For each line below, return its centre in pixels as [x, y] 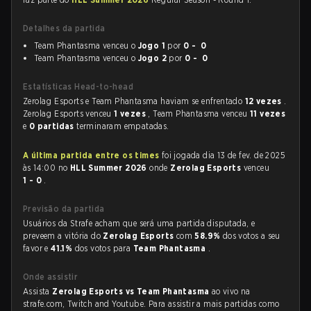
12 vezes [264, 101]
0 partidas [53, 126]
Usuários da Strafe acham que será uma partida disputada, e [139, 223]
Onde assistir [51, 277]
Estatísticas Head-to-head [78, 86]
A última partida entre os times [91, 155]
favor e [37, 248]
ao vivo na [231, 291]
